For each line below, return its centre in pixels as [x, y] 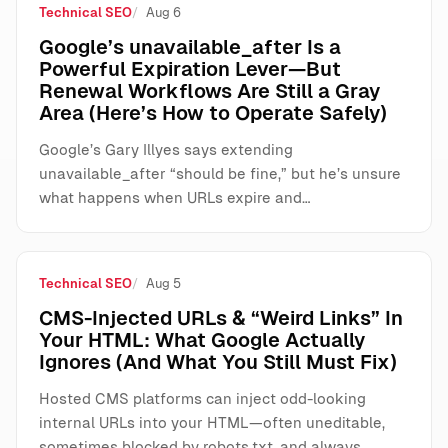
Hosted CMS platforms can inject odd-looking [202, 399]
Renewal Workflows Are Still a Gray [209, 91]
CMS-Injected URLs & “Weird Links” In [221, 318]
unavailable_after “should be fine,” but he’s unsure [220, 174]
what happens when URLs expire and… [175, 198]
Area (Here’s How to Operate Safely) [213, 113]
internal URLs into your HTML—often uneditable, [212, 423]
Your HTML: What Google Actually [202, 340]
